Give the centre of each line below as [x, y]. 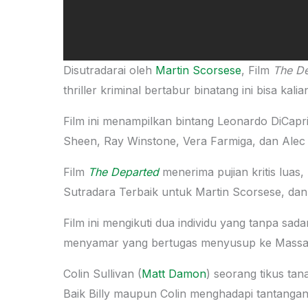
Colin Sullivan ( [102, 273]
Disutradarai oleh [109, 70]
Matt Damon [174, 273]
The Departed [123, 172]
